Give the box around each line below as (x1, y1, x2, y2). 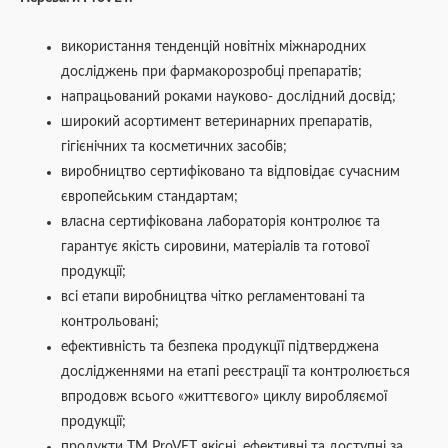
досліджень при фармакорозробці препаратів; (61, 65, 363, 80)
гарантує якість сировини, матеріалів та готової (61, 240, 370, 255)
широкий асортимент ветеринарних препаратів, (61, 115, 373, 130)
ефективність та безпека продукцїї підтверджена (61, 340, 380, 355)
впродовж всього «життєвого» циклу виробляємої (61, 390, 388, 405)
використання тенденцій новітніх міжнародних (61, 40, 367, 55)
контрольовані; (61, 315, 160, 330)
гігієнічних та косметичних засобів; (61, 140, 288, 155)
